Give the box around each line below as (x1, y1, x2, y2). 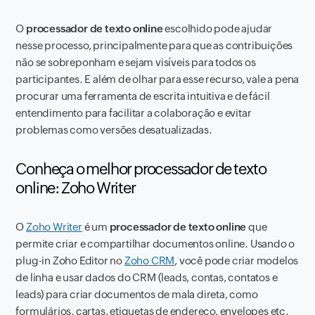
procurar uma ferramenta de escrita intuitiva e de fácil (15, 90, 270, 102)
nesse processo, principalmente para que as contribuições (15, 39, 293, 51)
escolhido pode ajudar (162, 22, 273, 34)
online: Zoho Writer (15, 179, 136, 197)
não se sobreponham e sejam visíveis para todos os (15, 56, 256, 68)
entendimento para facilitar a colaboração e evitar (15, 107, 252, 119)
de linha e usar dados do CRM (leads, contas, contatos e (15, 271, 278, 283)
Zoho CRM (124, 255, 175, 266)
